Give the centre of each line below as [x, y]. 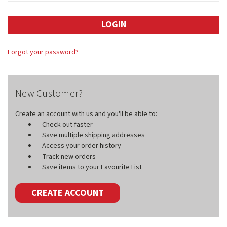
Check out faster [67, 125]
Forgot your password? [43, 52]
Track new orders [69, 157]
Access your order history [81, 146]
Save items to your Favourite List [92, 167]
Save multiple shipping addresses [93, 136]
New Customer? [49, 94]
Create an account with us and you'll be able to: [86, 114]
